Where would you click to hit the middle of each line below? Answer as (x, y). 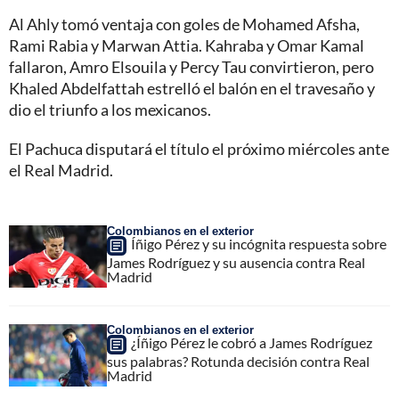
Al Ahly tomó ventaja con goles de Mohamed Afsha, (184, 24)
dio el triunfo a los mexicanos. (110, 109)
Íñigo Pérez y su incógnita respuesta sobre (259, 243)
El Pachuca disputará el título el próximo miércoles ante (199, 148)
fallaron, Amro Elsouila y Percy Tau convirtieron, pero (191, 66)
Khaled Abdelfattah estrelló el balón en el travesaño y (192, 88)
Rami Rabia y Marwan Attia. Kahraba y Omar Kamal (187, 45)
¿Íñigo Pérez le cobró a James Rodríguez (252, 342)
